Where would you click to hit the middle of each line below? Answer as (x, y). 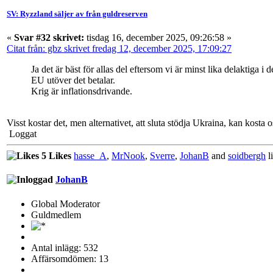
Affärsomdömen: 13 (70, 258)
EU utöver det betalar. (73, 80)
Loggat (22, 134)
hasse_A (90, 156)
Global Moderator (66, 204)
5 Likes (55, 156)
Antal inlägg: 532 (65, 247)
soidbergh (247, 156)
